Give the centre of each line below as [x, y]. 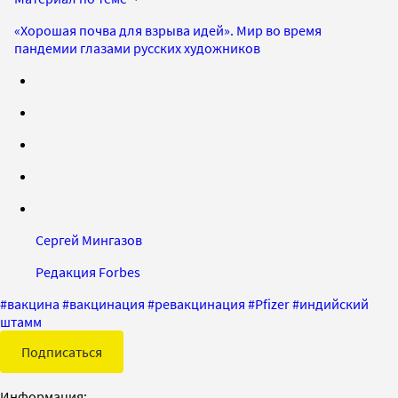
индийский [334, 303]
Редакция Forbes [88, 271]
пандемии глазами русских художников [137, 48]
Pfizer [272, 303]
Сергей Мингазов [89, 239]
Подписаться [62, 351]
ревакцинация [200, 303]
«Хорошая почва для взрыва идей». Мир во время [168, 30]
